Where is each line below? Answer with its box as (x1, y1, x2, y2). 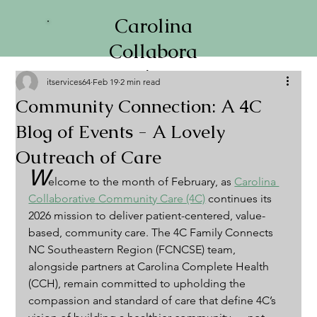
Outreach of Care (16, 145, 162, 169)
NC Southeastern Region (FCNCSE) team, (28, 243, 239, 256)
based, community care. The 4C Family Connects (28, 226, 277, 239)
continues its (205, 192, 275, 205)
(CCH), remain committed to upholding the (28, 277, 249, 290)
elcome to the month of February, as (48, 175, 235, 188)
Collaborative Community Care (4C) (28, 192, 206, 205)
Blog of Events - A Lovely (16, 120, 226, 144)
